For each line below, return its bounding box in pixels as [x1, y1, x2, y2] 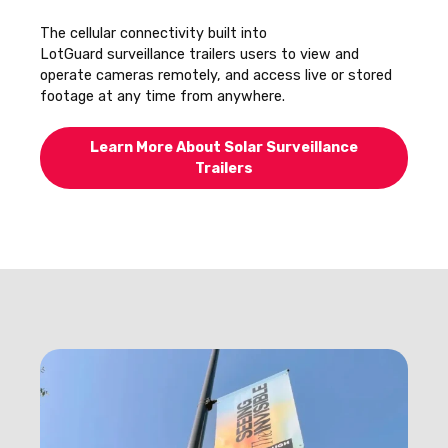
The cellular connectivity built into [40, 25, 267, 42]
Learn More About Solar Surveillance [90, 139, 358, 156]
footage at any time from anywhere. [40, 88, 285, 105]
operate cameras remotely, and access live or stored [40, 67, 392, 84]
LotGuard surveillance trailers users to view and [40, 46, 359, 63]
